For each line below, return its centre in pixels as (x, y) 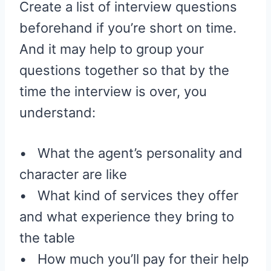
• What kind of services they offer (129, 196)
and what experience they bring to (127, 217)
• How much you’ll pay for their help (134, 259)
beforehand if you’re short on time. (128, 28)
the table (47, 238)
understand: (57, 113)
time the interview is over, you (113, 92)
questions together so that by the (124, 70)
